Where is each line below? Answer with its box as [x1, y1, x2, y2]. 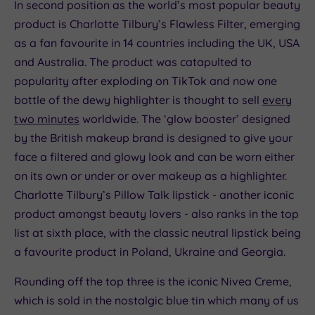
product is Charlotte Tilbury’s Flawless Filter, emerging [14, 17, 300, 32]
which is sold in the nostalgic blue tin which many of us [14, 293, 299, 308]
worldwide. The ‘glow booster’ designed [79, 112, 290, 127]
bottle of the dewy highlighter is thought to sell [14, 93, 262, 108]
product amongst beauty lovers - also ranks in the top [14, 207, 299, 221]
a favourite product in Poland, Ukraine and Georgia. [14, 245, 285, 259]
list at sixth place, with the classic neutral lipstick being [14, 226, 301, 240]
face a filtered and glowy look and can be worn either [14, 150, 295, 165]
